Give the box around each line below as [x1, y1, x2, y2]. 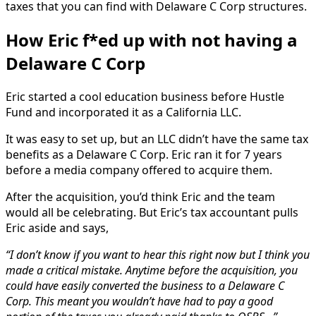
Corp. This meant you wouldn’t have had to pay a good [6, 293, 273, 310]
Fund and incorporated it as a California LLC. [6, 104, 241, 121]
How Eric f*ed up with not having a [6, 28, 298, 52]
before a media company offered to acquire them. [6, 162, 272, 178]
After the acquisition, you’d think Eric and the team [6, 189, 275, 205]
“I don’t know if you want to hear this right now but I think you [6, 247, 310, 263]
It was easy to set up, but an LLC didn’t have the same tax [6, 131, 308, 147]
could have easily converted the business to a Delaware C [6, 278, 284, 294]
